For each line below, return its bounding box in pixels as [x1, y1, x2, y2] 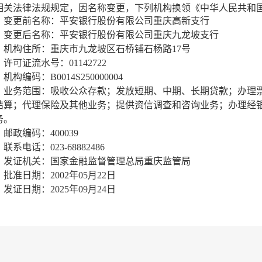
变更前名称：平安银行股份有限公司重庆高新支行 [4, 16, 209, 26]
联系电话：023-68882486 [4, 142, 105, 152]
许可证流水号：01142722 [4, 58, 106, 68]
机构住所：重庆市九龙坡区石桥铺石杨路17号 [4, 44, 191, 54]
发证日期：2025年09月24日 [4, 184, 116, 194]
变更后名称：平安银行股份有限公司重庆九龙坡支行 [4, 30, 219, 40]
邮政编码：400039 [4, 128, 78, 138]
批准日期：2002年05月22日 [4, 170, 116, 180]
